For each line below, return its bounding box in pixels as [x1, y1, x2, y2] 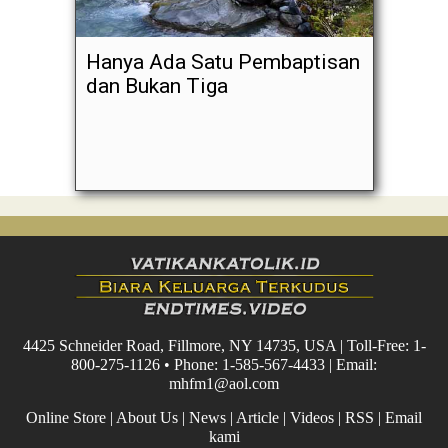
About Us [116, 408, 178, 426]
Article [236, 408, 279, 426]
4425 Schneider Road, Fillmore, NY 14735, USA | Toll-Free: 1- [22, 336, 426, 354]
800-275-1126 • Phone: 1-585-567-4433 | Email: [71, 355, 377, 373]
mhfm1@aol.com [169, 374, 279, 392]
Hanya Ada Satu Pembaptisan [85, 50, 360, 74]
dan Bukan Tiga [85, 74, 228, 98]
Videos [290, 408, 334, 426]
